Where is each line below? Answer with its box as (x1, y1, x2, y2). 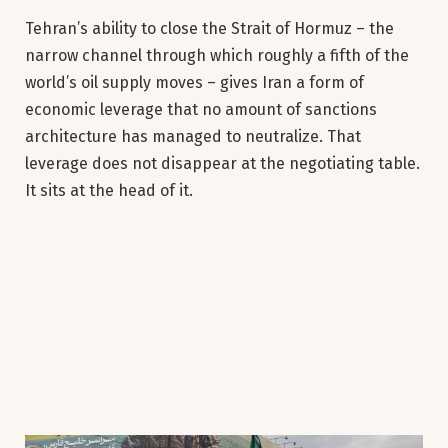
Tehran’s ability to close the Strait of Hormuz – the (25, 18, 394, 38)
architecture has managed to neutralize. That (25, 126, 361, 146)
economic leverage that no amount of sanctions (25, 99, 377, 119)
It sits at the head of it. (25, 180, 193, 200)
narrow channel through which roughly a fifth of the (25, 45, 409, 65)
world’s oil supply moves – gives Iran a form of (25, 72, 364, 92)
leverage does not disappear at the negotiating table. (25, 153, 420, 173)
